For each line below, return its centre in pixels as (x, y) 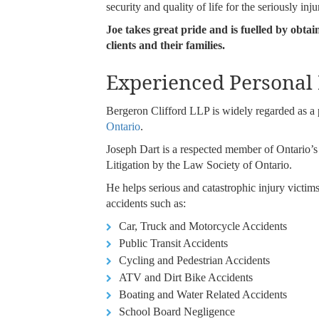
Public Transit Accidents (174, 244)
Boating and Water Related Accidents (203, 295)
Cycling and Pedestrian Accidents (195, 261)
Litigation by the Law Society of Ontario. (199, 165)
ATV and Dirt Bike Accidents (186, 278)
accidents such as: (146, 204)
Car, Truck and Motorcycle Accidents (203, 226)
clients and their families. (166, 46)
